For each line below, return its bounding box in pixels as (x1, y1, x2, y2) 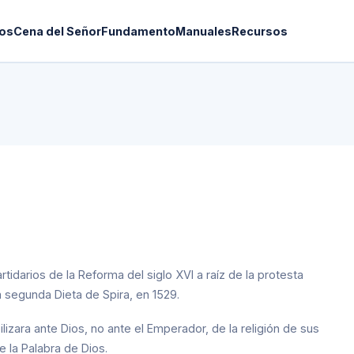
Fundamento (101, 24, 176, 38)
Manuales (175, 24, 232, 38)
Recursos (232, 24, 288, 38)
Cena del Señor (13, 24, 102, 38)
